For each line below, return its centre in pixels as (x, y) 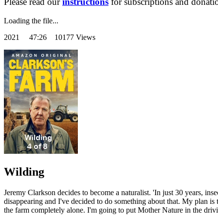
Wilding (24, 172)
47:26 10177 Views (62, 37)
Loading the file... (31, 21)
